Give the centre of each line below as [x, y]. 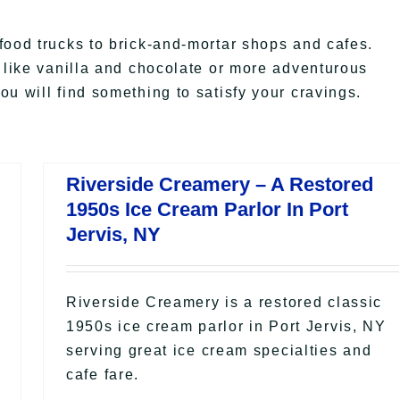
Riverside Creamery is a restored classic [225, 302]
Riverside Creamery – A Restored [220, 184]
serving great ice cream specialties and [219, 350]
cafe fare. [103, 374]
